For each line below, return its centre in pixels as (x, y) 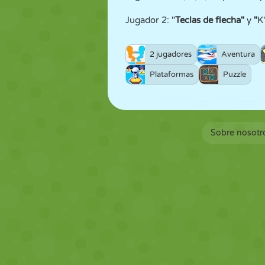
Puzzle (235, 75)
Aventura (238, 54)
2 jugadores (171, 54)
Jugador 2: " (150, 20)
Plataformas (172, 75)
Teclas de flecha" (211, 20)
